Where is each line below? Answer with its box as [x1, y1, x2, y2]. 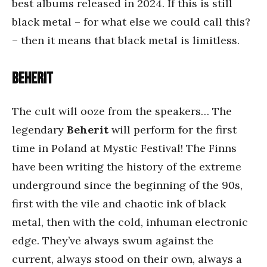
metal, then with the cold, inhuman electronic [12, 215, 248, 229]
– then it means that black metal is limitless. [12, 33, 240, 47]
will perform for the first [111, 123, 237, 136]
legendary [12, 123, 67, 136]
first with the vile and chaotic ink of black [12, 197, 226, 210]
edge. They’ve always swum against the [12, 234, 213, 247]
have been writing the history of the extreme [12, 160, 241, 173]
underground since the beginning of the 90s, [12, 178, 243, 192]
